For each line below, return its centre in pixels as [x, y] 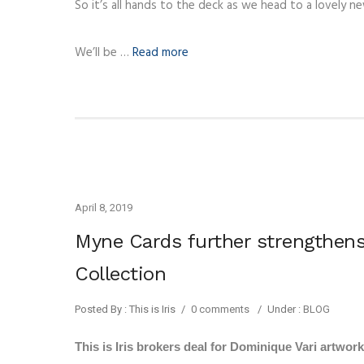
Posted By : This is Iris [125, 310]
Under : [284, 310]
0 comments [220, 310]
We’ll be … [104, 53]
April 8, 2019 [104, 208]
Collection [120, 274]
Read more [160, 53]
